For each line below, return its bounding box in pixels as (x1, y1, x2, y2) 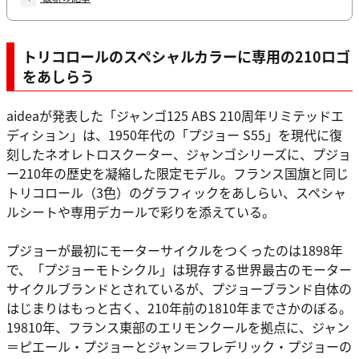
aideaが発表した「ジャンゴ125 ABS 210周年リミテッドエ (6, 106, 344, 126)
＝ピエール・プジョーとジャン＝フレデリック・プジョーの (6, 337, 352, 357)
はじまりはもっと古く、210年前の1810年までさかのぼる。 (6, 298, 352, 318)
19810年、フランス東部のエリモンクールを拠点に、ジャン (6, 317, 349, 337)
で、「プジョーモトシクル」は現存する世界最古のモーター (6, 260, 352, 280)
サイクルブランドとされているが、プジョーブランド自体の (6, 279, 352, 299)
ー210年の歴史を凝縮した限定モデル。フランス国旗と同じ (6, 163, 349, 184)
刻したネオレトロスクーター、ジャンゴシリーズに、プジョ (6, 144, 351, 164)
